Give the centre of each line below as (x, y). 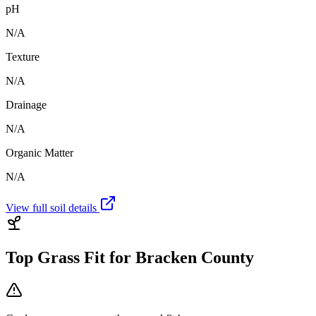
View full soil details (53, 208)
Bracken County (195, 258)
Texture (23, 57)
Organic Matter (39, 153)
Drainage (26, 105)
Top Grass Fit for (71, 258)
